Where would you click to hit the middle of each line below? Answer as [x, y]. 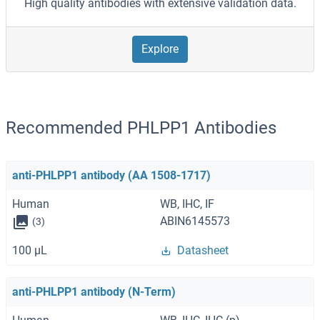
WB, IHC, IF [187, 204]
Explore [160, 49]
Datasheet [203, 250]
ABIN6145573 [195, 221]
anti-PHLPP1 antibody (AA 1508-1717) [111, 176]
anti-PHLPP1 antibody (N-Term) [94, 291]
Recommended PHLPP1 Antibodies [141, 128]
